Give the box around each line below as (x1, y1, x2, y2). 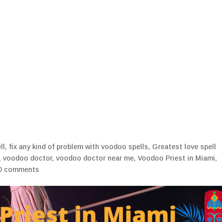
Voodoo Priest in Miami (138, 154, 216, 162)
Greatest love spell (152, 143, 217, 151)
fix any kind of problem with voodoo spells (9, 143, 149, 151)
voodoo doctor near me (56, 154, 134, 162)
